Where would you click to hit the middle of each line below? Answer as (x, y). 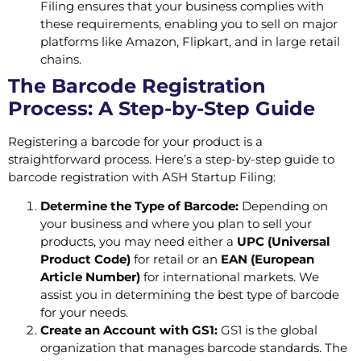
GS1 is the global (268, 330)
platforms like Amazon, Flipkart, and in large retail (190, 42)
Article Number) (90, 277)
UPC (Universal (284, 242)
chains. (61, 60)
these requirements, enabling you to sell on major (189, 24)
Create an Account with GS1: (129, 330)
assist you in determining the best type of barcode (190, 295)
